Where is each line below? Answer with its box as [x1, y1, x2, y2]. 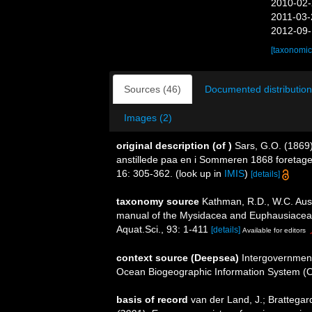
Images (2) [124, 112, 172, 123]
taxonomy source [116, 196, 199, 207]
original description [116, 140, 210, 151]
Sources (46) [124, 84, 181, 95]
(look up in [173, 168, 224, 179]
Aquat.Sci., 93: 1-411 [116, 224, 208, 235]
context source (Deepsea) [116, 251, 239, 263]
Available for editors [242, 226, 306, 234]
